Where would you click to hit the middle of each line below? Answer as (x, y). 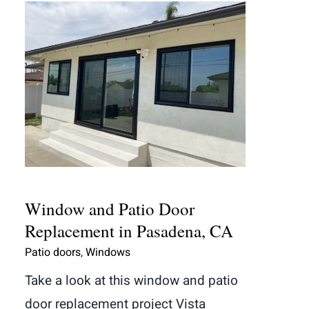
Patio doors (53, 253)
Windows (108, 253)
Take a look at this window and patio (131, 281)
